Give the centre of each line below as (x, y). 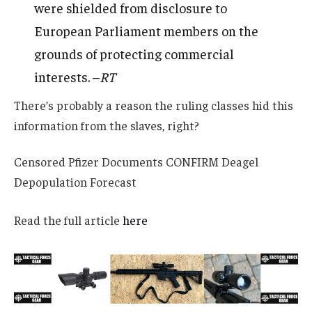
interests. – (67, 77)
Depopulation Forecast (75, 181)
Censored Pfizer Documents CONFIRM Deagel (136, 161)
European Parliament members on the (147, 31)
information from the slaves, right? (107, 125)
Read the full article (68, 220)
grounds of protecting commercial (134, 54)
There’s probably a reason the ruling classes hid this (154, 105)
